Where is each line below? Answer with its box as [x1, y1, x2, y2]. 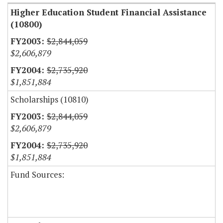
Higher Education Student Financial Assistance [10, 6, 207, 18]
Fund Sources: [10, 169, 64, 181]
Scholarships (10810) [10, 94, 89, 106]
